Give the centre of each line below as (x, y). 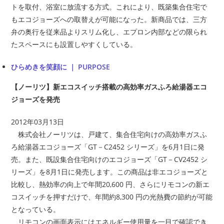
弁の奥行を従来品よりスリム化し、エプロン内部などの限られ (109, 31)
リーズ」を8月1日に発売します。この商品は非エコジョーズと (110, 171)
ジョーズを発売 (36, 99)
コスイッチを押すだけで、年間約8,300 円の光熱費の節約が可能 (112, 196)
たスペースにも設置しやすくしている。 (74, 44)
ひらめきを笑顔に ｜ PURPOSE (61, 66)
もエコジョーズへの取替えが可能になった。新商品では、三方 (109, 19)
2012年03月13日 (38, 121)
